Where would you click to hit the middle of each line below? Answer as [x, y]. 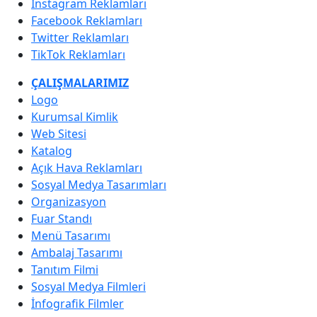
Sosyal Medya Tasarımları [99, 185]
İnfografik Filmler [77, 304]
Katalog [52, 151]
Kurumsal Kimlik [75, 117]
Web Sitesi [59, 134]
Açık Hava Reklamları [87, 168]
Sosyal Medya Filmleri [88, 287]
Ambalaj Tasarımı [77, 253]
